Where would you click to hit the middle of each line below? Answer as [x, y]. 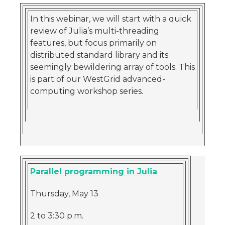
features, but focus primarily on [93, 43]
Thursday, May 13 [64, 194]
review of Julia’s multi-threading [95, 31]
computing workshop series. [87, 91]
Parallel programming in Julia [94, 172]
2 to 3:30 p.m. [57, 216]
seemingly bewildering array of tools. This [113, 67]
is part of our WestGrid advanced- [98, 79]
